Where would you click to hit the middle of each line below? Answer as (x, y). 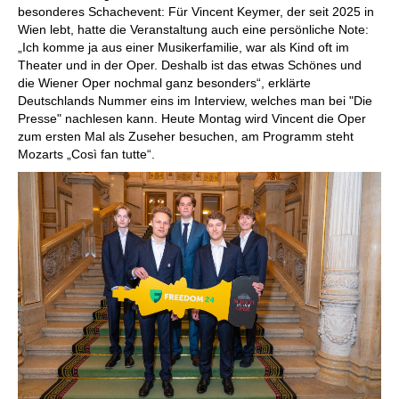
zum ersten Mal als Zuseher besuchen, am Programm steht (186, 136)
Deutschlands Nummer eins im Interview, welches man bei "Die (195, 100)
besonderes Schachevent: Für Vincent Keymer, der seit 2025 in (196, 11)
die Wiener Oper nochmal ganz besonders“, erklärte (164, 82)
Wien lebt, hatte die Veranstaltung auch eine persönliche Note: (193, 29)
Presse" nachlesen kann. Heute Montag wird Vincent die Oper (192, 118)
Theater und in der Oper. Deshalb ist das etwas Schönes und (190, 65)
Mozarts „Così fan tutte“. (86, 154)
